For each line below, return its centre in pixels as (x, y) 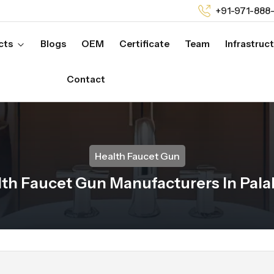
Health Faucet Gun (137, 156)
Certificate (144, 44)
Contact (86, 79)
